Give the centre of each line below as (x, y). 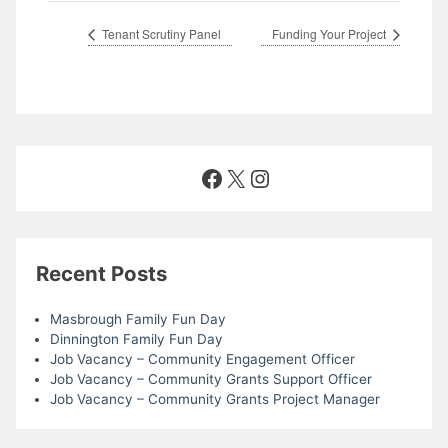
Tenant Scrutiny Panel (160, 34)
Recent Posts (102, 273)
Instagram (304, 177)
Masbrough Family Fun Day (137, 319)
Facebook (254, 177)
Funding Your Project (330, 34)
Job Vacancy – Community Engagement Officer (202, 359)
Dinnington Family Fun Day (136, 339)
